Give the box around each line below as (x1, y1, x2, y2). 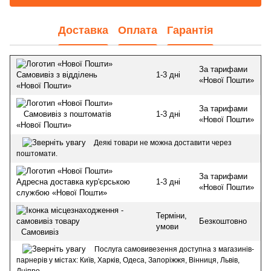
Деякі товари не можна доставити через (94, 138, 232, 147)
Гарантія (166, 24, 214, 37)
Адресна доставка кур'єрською (16, 177, 130, 187)
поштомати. (16, 149, 57, 158)
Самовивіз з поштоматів (16, 109, 111, 119)
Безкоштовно (199, 216, 247, 226)
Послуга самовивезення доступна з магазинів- (94, 244, 254, 253)
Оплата (117, 24, 157, 37)
